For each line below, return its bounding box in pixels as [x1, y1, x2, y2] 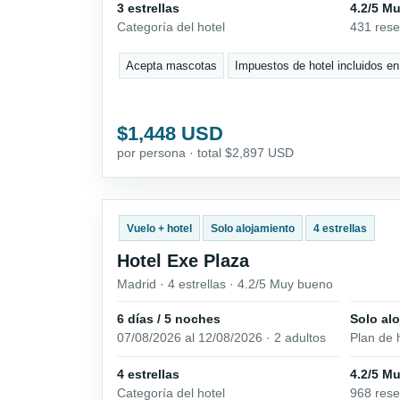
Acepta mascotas [126, 58, 218, 72]
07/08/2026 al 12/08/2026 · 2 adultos [117, 329, 326, 345]
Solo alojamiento [210, 221, 295, 235]
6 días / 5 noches [117, 311, 221, 326]
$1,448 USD [117, 121, 223, 145]
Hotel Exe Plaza [117, 250, 249, 271]
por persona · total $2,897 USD [117, 145, 294, 160]
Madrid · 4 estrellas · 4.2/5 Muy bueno [117, 276, 333, 291]
